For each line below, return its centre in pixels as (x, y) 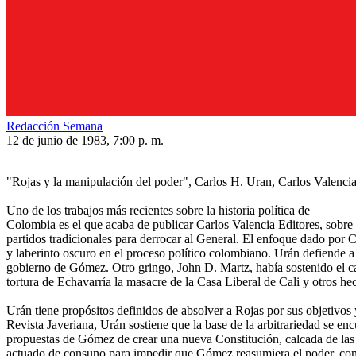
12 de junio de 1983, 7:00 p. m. (85, 140)
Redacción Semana (54, 126)
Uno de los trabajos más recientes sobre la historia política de (158, 210)
